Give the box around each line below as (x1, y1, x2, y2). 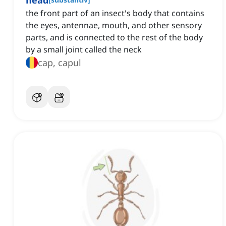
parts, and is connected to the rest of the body (26, 32, 203, 43)
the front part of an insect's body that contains (26, 8, 204, 19)
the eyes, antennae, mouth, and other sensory (26, 20, 202, 31)
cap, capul (38, 56, 81, 69)
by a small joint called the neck (26, 44, 142, 55)
